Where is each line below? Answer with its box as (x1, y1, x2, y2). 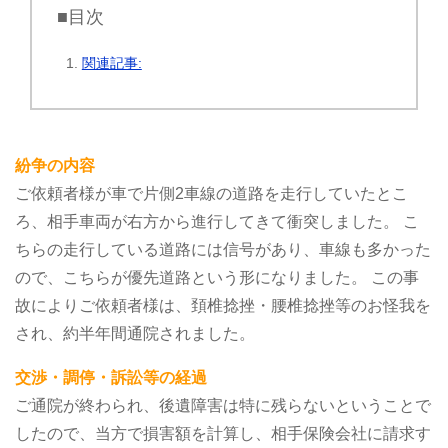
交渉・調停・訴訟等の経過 (15, 368, 207, 386)
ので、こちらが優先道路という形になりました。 (15, 268, 367, 286)
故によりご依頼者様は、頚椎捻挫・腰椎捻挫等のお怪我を (15, 296, 431, 314)
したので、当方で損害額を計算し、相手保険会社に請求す (15, 424, 431, 442)
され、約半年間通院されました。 (15, 324, 255, 342)
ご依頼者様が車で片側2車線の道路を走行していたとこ (15, 184, 408, 202)
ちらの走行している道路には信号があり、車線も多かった (15, 240, 431, 258)
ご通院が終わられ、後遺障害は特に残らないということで (15, 396, 431, 414)
